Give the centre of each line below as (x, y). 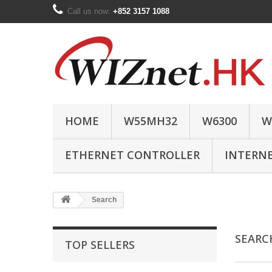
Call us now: (90, 11)
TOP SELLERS (100, 244)
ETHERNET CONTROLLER (132, 155)
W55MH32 (151, 121)
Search (103, 199)
